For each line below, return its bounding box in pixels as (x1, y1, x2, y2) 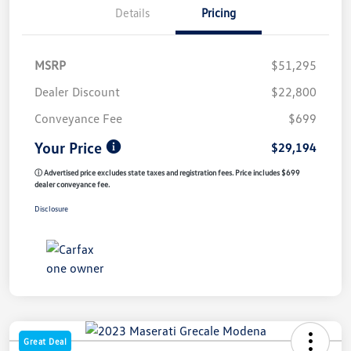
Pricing (201, 5, 236, 20)
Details (115, 5, 150, 20)
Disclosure (34, 203, 68, 213)
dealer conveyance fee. (34, 179, 110, 189)
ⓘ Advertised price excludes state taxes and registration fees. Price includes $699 (34, 167, 300, 177)
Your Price (34, 137, 102, 157)
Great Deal (24, 335, 67, 346)
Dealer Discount (34, 83, 120, 100)
